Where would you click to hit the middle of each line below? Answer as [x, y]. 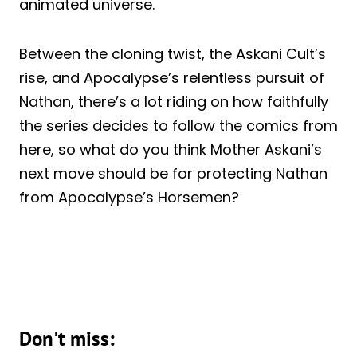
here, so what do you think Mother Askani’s [171, 149]
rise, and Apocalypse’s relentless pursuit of [172, 77]
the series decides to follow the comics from [178, 125]
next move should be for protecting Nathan [173, 173]
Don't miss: [67, 338]
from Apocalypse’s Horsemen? [129, 197]
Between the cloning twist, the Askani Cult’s [173, 53]
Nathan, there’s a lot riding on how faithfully [174, 101]
